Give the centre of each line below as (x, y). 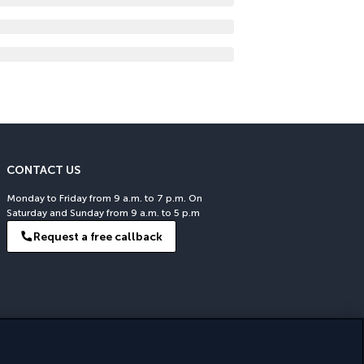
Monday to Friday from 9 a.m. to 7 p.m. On (104, 198)
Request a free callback (98, 236)
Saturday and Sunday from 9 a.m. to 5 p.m (103, 213)
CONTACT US (43, 170)
